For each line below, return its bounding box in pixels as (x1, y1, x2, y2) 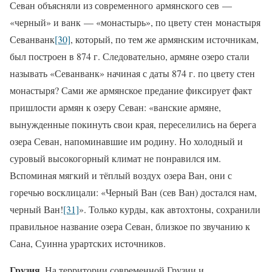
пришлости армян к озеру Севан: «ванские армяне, (10, 100, 221, 114)
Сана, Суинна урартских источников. (10, 236, 166, 250)
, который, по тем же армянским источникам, (70, 32, 259, 46)
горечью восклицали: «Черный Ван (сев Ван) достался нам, (10, 185, 257, 199)
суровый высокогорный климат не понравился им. (10, 151, 221, 165)
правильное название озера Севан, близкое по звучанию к (10, 219, 250, 233)
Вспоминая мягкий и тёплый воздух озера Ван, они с (10, 168, 232, 182)
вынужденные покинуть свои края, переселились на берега (10, 117, 256, 131)
